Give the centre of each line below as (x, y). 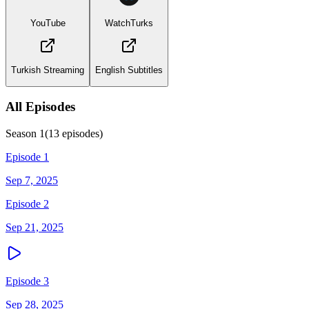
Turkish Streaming (48, 70)
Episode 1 (27, 157)
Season (22, 134)
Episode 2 (27, 204)
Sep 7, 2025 (32, 181)
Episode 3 (27, 281)
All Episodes (40, 107)
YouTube (48, 23)
